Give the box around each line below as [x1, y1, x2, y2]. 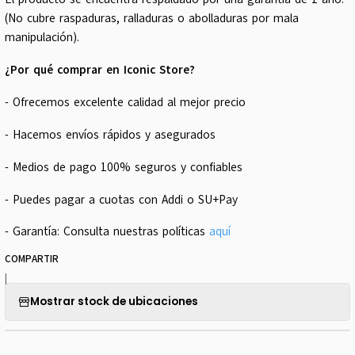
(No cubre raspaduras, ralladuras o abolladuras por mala [4, 10, 299, 27]
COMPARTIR [4, 252, 59, 266]
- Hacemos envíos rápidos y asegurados [4, 126, 216, 143]
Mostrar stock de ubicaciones [29, 294, 198, 310]
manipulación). [4, 29, 79, 46]
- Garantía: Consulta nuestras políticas [4, 223, 209, 240]
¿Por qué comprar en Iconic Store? [4, 62, 195, 78]
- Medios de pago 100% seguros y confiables [4, 158, 242, 175]
